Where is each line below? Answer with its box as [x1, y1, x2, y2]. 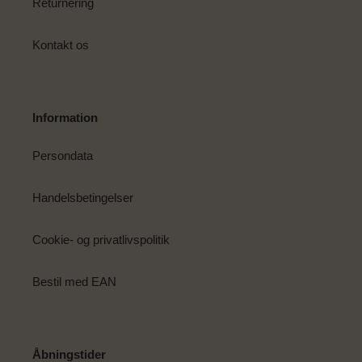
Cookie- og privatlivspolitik [32, 233, 170, 247]
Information [32, 110, 98, 124]
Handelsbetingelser [32, 191, 133, 205]
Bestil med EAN [32, 275, 116, 289]
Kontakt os [32, 37, 89, 52]
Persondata [32, 149, 93, 163]
